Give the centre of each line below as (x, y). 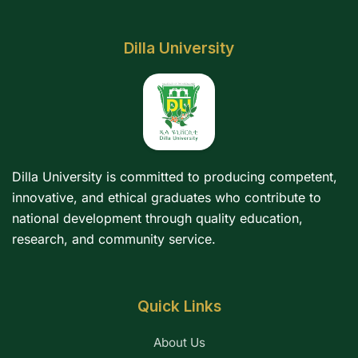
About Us (179, 342)
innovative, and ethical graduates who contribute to (167, 197)
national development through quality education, (157, 218)
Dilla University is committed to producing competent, (175, 177)
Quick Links (179, 306)
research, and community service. (114, 239)
